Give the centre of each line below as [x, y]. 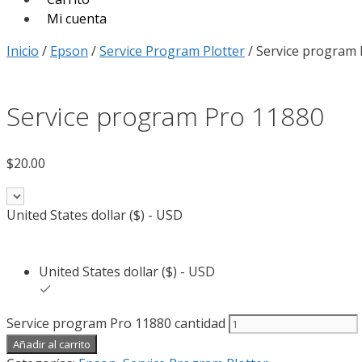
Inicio [23, 51]
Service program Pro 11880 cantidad [116, 323]
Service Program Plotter [172, 51]
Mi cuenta [77, 18]
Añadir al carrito [52, 344]
